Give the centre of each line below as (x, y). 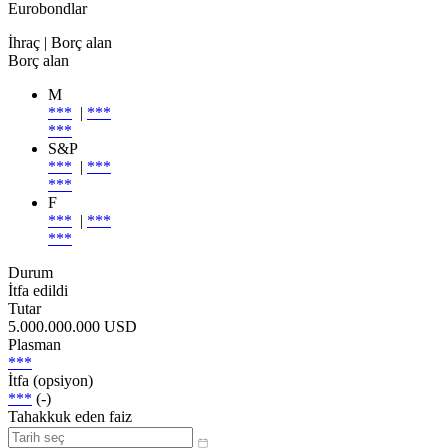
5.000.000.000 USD (72, 326)
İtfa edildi (38, 290)
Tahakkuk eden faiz (70, 416)
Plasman (34, 344)
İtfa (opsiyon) (50, 380)
